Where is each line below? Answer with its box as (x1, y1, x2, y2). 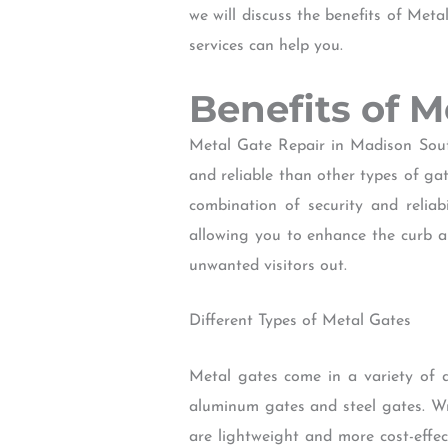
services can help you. (188, 38, 343, 55)
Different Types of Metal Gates (188, 313, 411, 330)
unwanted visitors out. (188, 257, 347, 274)
